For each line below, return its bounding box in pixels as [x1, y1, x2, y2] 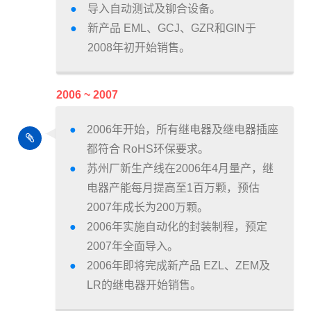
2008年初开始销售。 [87, 42, 190, 54]
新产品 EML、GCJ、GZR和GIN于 [87, 22, 256, 35]
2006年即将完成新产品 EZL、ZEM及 [87, 260, 270, 272]
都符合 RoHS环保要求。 [87, 143, 209, 155]
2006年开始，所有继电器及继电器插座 [87, 124, 278, 136]
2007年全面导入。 [87, 240, 178, 253]
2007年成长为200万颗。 [87, 201, 208, 214]
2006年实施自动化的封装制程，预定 [87, 221, 267, 233]
